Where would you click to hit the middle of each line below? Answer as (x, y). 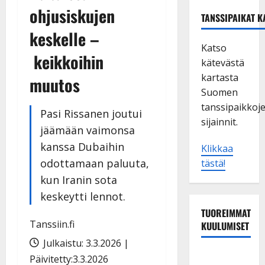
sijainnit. (219, 122)
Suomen (219, 92)
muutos (55, 85)
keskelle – (64, 38)
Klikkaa (217, 148)
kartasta (219, 77)
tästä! (213, 163)
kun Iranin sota (79, 180)
